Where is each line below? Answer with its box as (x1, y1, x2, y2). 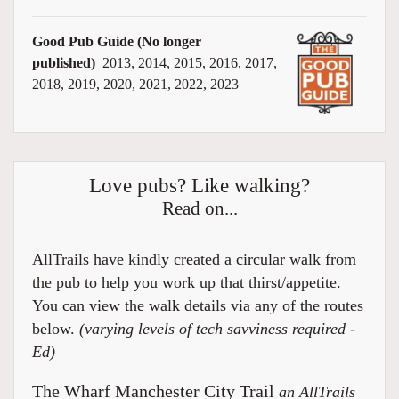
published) (32, 54, 95, 70)
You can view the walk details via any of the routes (32, 297, 363, 315)
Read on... (161, 199, 238, 219)
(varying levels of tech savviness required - (79, 320, 355, 338)
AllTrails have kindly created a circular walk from (32, 250, 356, 269)
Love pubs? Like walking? (89, 174, 310, 198)
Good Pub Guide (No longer (32, 33, 201, 49)
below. (32, 320, 79, 338)
